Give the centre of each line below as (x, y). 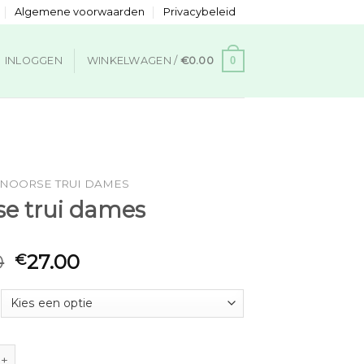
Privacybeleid (199, 12)
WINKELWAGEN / (133, 61)
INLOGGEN (33, 61)
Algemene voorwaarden (80, 12)
